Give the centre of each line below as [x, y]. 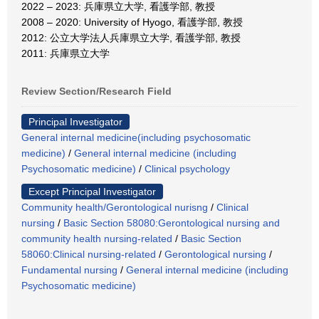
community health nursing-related [97, 239]
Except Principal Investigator [92, 192]
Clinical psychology [187, 169]
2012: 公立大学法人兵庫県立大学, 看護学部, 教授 [131, 38]
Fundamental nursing [69, 270]
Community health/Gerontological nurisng [115, 207]
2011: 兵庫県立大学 [66, 53]
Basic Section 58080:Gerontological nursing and [172, 223]
